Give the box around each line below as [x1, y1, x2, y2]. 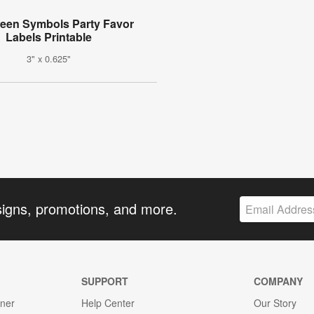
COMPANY [254, 273, 303, 288]
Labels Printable [6, 29, 93, 46]
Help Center [81, 295, 135, 310]
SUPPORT [81, 273, 128, 288]
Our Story [254, 295, 297, 310]
